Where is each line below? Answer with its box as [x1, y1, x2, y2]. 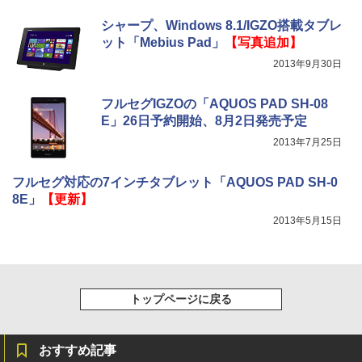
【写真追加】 [224, 35, 302, 49]
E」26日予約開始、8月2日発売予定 [101, 113, 307, 128]
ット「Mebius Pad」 [101, 35, 225, 49]
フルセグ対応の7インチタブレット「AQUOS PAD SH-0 [12, 175, 338, 189]
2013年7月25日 [273, 136, 342, 148]
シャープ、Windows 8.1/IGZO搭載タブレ [101, 18, 342, 32]
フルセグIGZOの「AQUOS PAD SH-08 [101, 96, 328, 111]
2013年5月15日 [273, 214, 342, 226]
